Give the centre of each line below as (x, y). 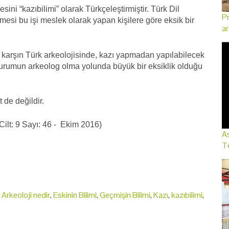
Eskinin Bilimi (75, 195)
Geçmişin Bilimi (125, 195)
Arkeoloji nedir (26, 195)
